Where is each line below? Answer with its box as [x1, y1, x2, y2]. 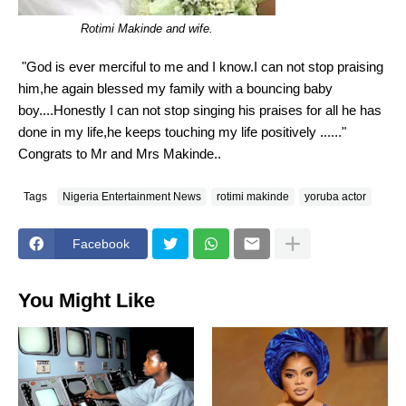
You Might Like [18, 288, 155, 312]
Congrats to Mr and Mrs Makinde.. [18, 146, 221, 162]
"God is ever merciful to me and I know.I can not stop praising [18, 59, 383, 75]
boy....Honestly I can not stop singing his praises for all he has [18, 102, 382, 119]
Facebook [72, 236, 130, 251]
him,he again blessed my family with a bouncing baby [18, 81, 333, 97]
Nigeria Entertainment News [63, 189, 201, 203]
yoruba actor [304, 189, 366, 203]
